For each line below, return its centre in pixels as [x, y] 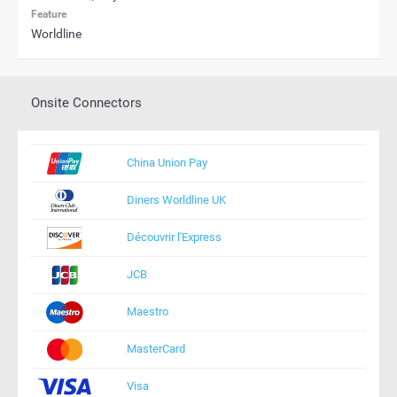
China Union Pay [167, 163]
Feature [49, 14]
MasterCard [156, 349]
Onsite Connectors [86, 103]
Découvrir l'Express [174, 237]
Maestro [148, 311]
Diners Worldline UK [176, 200]
